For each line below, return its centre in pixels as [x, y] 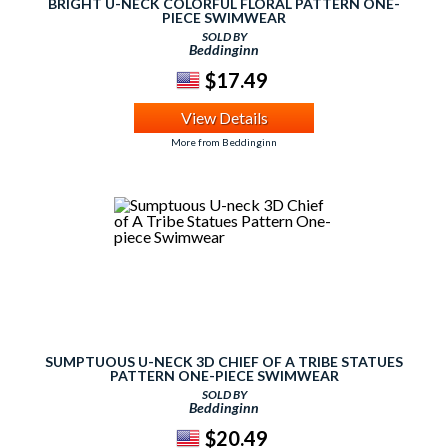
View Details [224, 117]
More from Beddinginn [224, 142]
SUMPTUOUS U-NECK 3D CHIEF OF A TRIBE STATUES [224, 361]
